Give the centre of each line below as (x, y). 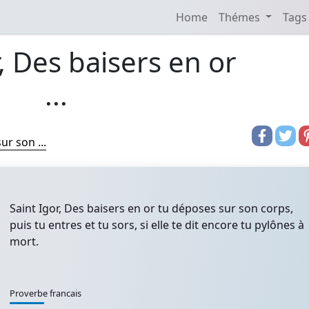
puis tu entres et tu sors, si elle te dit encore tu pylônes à (157, 225)
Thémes (240, 17)
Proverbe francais (46, 293)
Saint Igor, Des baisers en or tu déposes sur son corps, (151, 208)
